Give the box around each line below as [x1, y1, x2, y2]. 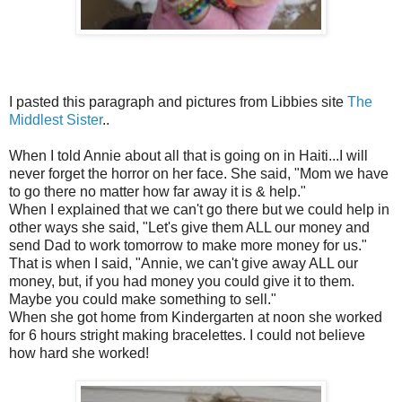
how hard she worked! [9, 345, 149, 361]
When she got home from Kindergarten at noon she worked [9, 309, 382, 325]
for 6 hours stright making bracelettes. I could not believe [9, 327, 365, 343]
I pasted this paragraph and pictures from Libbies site [9, 93, 347, 109]
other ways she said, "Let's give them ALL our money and [9, 219, 370, 235]
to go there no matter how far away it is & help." [9, 183, 306, 199]
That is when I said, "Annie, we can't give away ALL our [9, 255, 358, 271]
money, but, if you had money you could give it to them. [9, 273, 354, 289]
